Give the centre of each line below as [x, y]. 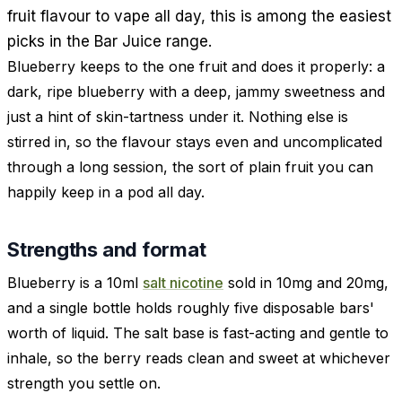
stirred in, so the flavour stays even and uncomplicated [195, 141]
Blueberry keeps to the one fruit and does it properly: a [196, 66]
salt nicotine [183, 283]
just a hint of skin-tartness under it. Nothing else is [178, 116]
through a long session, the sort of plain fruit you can [190, 166]
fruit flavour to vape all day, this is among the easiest [199, 16]
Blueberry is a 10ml [75, 283]
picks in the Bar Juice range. [109, 41]
